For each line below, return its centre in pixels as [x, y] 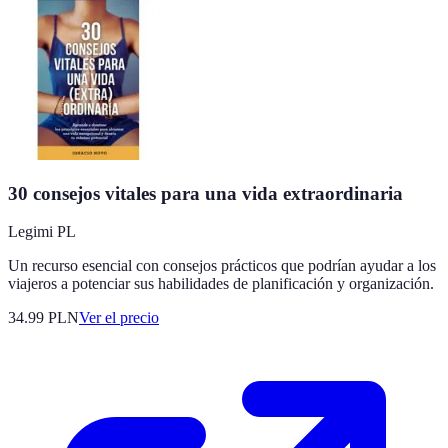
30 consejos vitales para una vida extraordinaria [205, 193]
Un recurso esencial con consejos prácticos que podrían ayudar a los [222, 266]
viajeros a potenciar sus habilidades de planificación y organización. [221, 284]
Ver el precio [119, 318]
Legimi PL [42, 232]
